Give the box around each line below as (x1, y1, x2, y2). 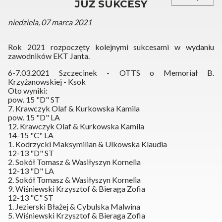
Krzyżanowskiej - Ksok (8, 77, 86, 87)
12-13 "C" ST (8, 193, 54, 203)
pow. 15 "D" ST (8, 95, 60, 105)
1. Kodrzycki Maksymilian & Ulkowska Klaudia (8, 139, 167, 149)
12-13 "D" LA (8, 166, 54, 176)
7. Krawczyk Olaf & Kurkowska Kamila (8, 104, 140, 113)
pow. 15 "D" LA (8, 112, 60, 122)
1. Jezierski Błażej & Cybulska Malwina (8, 202, 140, 212)
